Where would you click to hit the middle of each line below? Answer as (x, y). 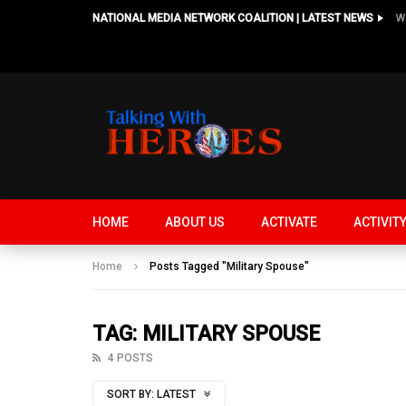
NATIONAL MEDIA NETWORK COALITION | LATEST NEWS (233, 18)
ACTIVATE (289, 222)
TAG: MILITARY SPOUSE (206, 334)
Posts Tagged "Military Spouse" (229, 266)
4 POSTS (130, 358)
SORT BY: (130, 394)
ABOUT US (195, 222)
